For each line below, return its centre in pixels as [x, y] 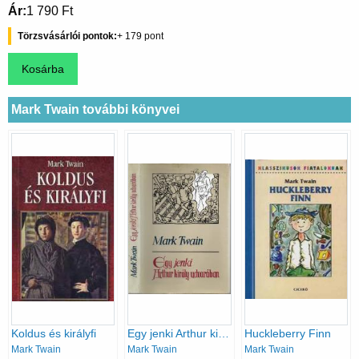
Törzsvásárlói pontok [66, 36]
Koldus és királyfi [54, 333]
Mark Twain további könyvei [95, 109]
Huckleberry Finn [287, 333]
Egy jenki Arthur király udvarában [224, 333]
